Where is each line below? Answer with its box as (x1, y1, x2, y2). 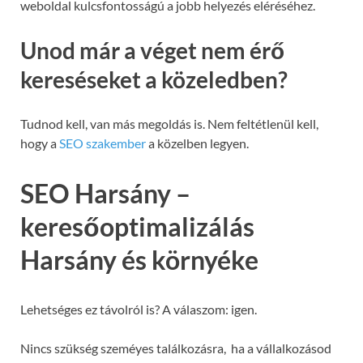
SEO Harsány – (20, 177, 190, 209)
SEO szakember (59, 135, 146, 151)
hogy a (20, 135, 59, 151)
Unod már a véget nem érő (20, 36, 284, 64)
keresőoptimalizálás (20, 210, 254, 242)
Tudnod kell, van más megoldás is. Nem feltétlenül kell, (20, 115, 318, 131)
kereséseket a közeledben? (20, 65, 288, 93)
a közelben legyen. (146, 135, 249, 151)
